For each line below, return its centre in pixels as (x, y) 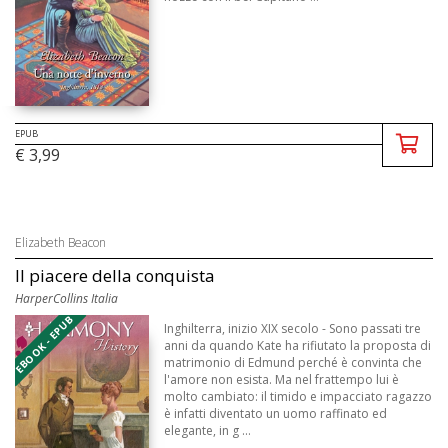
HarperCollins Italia (66, 298)
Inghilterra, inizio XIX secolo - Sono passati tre (293, 328)
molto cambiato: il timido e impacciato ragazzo (298, 396)
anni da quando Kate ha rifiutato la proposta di (298, 345)
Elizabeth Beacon (60, 242)
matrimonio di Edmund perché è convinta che (293, 362)
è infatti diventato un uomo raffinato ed (276, 413)
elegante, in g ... (208, 430)
